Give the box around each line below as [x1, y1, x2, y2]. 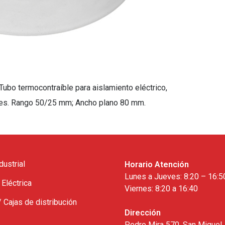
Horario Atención [125, 160, 189, 170]
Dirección [125, 208, 161, 218]
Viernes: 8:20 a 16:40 [125, 184, 198, 194]
